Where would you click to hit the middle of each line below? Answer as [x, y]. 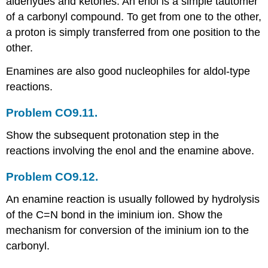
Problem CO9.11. [52, 112]
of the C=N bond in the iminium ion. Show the [115, 214]
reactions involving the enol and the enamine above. [130, 150]
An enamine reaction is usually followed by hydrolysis [133, 199]
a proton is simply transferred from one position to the [133, 32]
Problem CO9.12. [52, 176]
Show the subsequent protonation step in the [113, 135]
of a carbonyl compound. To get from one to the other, [134, 16]
